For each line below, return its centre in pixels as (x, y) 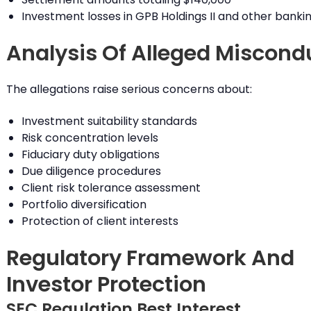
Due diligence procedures (91, 171)
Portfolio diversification (84, 205)
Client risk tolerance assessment (111, 188)
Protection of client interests (100, 221)
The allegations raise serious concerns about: (129, 90)
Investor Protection (106, 285)
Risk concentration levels (90, 138)
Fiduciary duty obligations (90, 155)
